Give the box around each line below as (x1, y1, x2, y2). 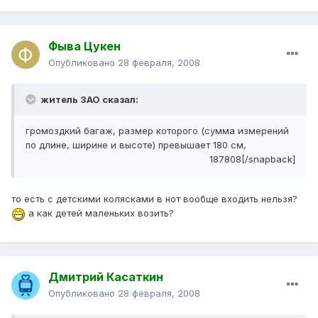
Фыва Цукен (48, 39, 121, 54)
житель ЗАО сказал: (38, 94, 138, 106)
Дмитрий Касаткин (48, 270, 163, 285)
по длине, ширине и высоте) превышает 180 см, (26, 139, 246, 151)
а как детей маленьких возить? (26, 207, 174, 219)
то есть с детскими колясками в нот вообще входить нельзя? (11, 193, 297, 205)
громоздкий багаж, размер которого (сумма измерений (26, 125, 289, 137)
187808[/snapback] (209, 153, 295, 165)
